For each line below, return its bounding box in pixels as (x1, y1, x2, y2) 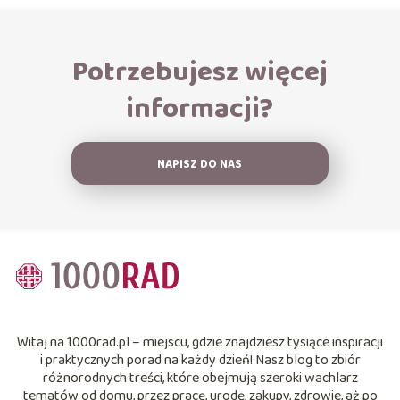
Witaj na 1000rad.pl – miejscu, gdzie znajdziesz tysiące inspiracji (17, 330, 383, 354)
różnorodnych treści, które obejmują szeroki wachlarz (42, 366, 358, 389)
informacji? (126, 86, 274, 132)
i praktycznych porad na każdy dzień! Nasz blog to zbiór (39, 348, 361, 371)
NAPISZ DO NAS (157, 154, 243, 174)
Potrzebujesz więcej (71, 49, 328, 96)
